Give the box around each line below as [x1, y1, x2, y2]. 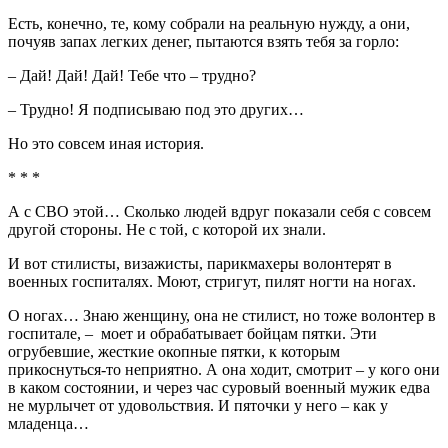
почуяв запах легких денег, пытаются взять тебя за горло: [8, 32, 399, 50]
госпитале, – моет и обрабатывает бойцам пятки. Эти [8, 324, 377, 342]
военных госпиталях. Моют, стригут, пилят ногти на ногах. [8, 272, 416, 290]
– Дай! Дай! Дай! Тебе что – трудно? [8, 66, 256, 84]
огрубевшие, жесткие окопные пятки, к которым [8, 342, 340, 360]
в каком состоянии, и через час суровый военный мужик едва [8, 378, 430, 396]
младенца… [8, 414, 93, 432]
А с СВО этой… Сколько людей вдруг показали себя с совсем [8, 202, 431, 220]
